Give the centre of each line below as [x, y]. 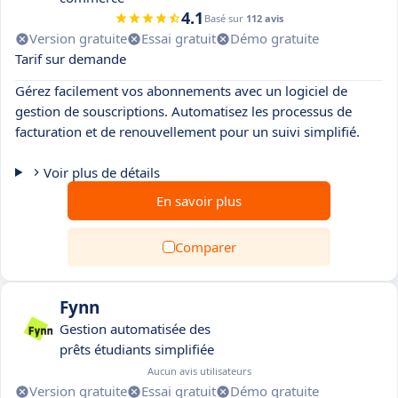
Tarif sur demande [71, 59]
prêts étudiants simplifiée [137, 349]
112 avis [265, 18]
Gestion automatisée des [135, 329]
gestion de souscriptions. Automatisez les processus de [183, 111]
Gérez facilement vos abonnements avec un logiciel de [181, 91]
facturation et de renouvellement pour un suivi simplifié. [187, 131]
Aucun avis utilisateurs [199, 371]
